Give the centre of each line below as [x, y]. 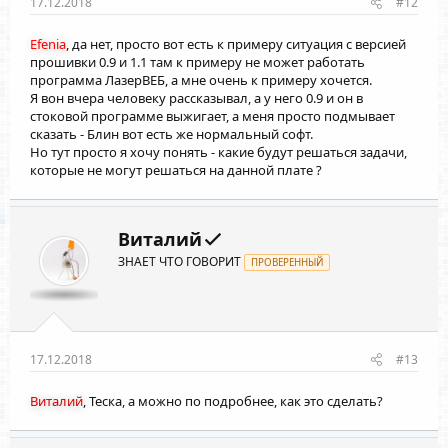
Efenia [48, 43]
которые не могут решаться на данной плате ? [176, 169]
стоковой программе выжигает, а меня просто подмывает [212, 115]
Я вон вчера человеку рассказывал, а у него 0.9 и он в [196, 97]
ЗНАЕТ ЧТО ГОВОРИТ [179, 261]
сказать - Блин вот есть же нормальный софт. [171, 133]
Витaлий [160, 238]
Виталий [56, 401]
